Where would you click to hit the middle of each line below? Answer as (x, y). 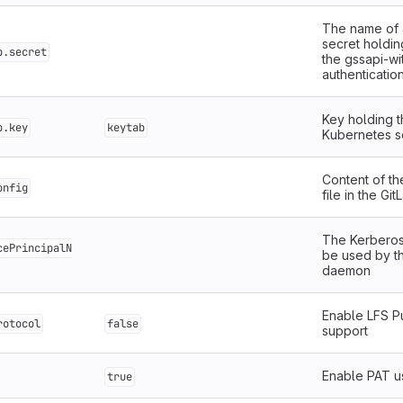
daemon (346, 270)
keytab (126, 128)
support (345, 331)
